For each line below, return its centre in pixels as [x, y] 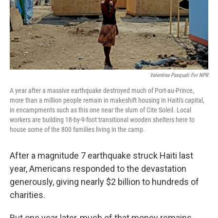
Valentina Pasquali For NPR [179, 75]
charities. [27, 195]
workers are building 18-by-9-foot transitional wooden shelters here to [102, 120]
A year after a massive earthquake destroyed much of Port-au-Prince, [102, 91]
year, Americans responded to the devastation [98, 169]
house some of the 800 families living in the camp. [77, 130]
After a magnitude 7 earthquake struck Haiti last [101, 156]
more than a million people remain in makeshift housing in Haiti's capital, [107, 100]
